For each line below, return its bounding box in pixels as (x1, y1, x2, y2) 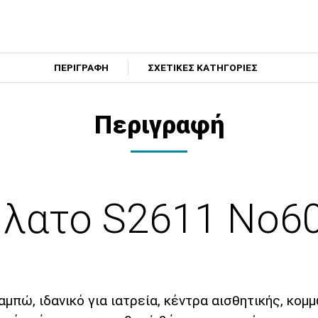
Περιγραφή (94, 109, 224, 140)
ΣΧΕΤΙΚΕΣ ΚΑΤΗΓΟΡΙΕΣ (147, 61, 258, 73)
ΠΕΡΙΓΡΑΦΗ (54, 61, 109, 73)
